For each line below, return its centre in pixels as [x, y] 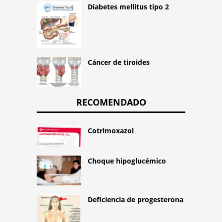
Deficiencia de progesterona [136, 200]
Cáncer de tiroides [119, 62]
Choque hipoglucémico [127, 161]
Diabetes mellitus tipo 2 [128, 6]
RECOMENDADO [111, 102]
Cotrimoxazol [111, 131]
